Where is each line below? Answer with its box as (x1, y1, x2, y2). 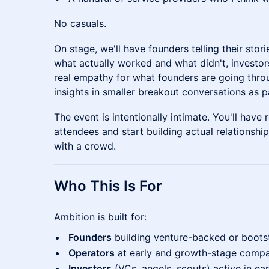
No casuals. (54, 17, 106, 29)
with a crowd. (54, 140, 116, 152)
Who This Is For (54, 177, 162, 195)
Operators (68, 247, 115, 259)
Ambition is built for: (54, 211, 147, 223)
